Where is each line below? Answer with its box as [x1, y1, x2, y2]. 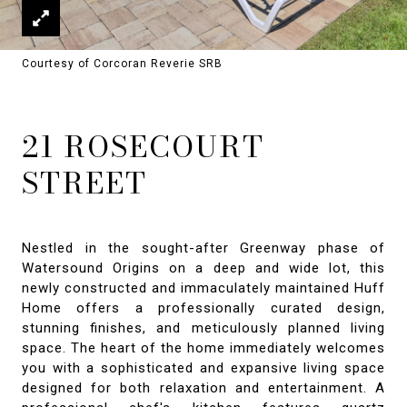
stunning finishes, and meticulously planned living [22, 320, 385, 336]
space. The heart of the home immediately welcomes [22, 340, 385, 356]
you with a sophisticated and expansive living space [22, 360, 385, 376]
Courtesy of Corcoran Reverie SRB [22, 57, 223, 70]
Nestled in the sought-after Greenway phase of [22, 240, 385, 256]
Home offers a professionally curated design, [22, 300, 385, 316]
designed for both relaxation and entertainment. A [22, 380, 385, 396]
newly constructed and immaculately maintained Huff [22, 280, 385, 296]
